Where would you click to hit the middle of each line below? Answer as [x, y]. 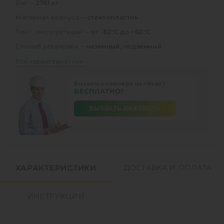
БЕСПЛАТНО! [99, 91]
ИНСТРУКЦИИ [56, 196]
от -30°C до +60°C [121, 31]
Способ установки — [51, 46]
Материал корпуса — [51, 17]
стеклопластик [113, 17]
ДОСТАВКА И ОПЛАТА [168, 167]
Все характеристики [50, 61]
